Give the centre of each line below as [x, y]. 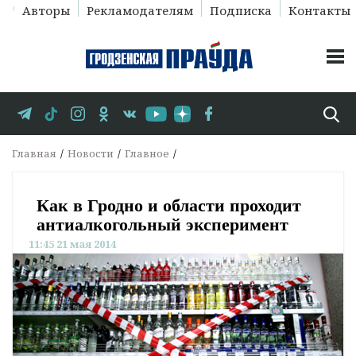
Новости [91, 154]
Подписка [240, 10]
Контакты [319, 10]
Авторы [46, 10]
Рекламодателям [139, 10]
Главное [147, 154]
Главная [34, 154]
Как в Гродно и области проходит [169, 206]
